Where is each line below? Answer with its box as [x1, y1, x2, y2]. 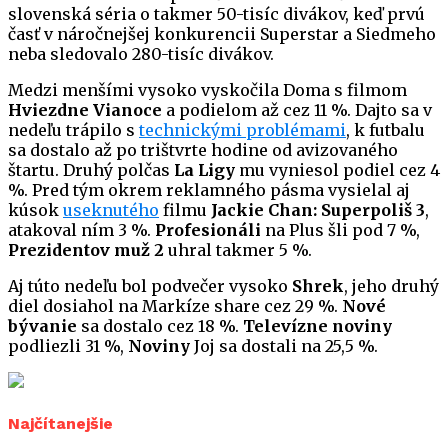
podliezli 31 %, [8, 336, 128, 357]
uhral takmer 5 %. [164, 240, 312, 261]
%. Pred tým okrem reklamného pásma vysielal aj [8, 180, 410, 201]
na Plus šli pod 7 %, [261, 220, 420, 241]
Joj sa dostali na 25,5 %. [190, 336, 378, 357]
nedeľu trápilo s [8, 120, 139, 141]
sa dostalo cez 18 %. [77, 316, 243, 337]
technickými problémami [139, 120, 346, 141]
